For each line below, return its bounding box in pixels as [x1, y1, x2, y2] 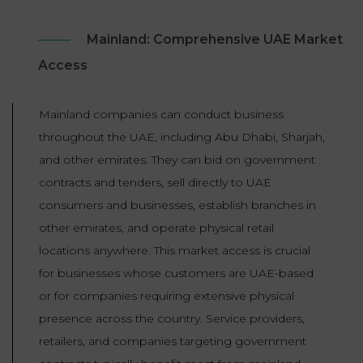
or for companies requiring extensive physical [39, 288, 294, 304]
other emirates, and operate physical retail [39, 220, 274, 236]
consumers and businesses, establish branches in [39, 198, 316, 213]
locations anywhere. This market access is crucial [39, 243, 310, 258]
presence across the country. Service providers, [39, 311, 305, 327]
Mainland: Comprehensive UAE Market [87, 32, 343, 48]
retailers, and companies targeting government [39, 334, 306, 349]
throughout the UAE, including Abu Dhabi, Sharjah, [39, 130, 325, 145]
